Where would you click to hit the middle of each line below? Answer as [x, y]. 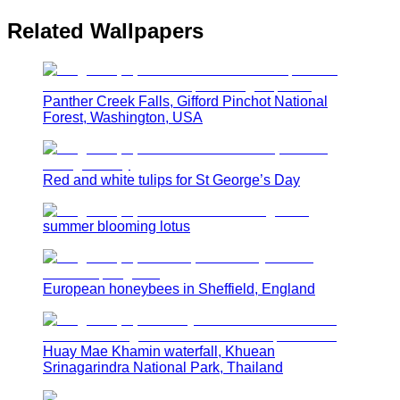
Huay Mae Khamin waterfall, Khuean [159, 351]
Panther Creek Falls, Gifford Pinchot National [185, 101]
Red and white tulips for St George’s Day [171, 179]
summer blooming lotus [117, 226]
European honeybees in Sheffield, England [179, 288]
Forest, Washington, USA [123, 117]
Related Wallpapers [105, 30]
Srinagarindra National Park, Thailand [163, 367]
